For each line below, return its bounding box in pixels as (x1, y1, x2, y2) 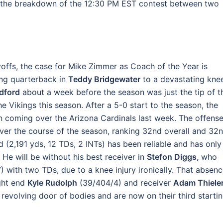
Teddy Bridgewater (68, 74, 140, 84)
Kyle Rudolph (27, 178, 77, 188)
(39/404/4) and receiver (77, 178, 173, 188)
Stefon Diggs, (147, 152, 201, 162)
